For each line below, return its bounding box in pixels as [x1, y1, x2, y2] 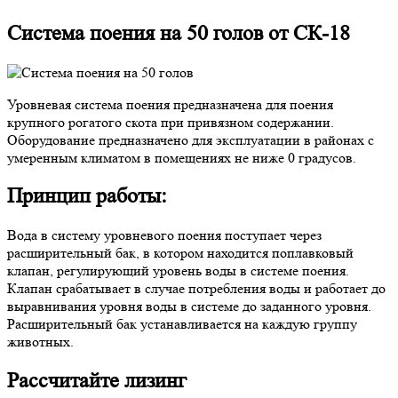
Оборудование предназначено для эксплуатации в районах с [7, 131, 374, 148]
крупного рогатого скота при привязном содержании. [7, 113, 334, 131]
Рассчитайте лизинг [7, 369, 187, 394]
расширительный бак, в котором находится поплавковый [7, 244, 354, 262]
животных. [7, 333, 74, 351]
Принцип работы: [7, 184, 167, 209]
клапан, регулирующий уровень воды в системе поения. [7, 262, 349, 280]
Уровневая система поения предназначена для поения [7, 95, 333, 113]
